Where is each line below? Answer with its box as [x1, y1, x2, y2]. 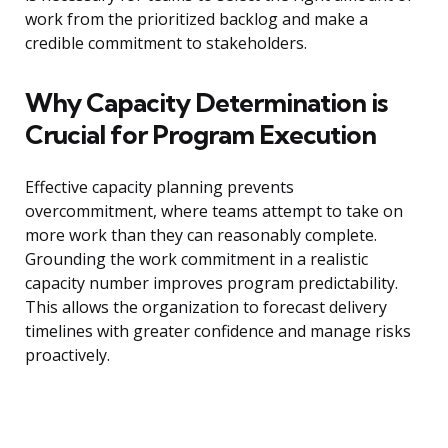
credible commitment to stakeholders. [25, 32, 307, 55]
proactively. [25, 344, 110, 367]
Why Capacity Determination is [25, 86, 387, 120]
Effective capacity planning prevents [25, 176, 294, 199]
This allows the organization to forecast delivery [25, 296, 387, 319]
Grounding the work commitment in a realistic [25, 248, 368, 271]
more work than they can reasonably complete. [25, 224, 377, 247]
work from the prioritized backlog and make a [25, 8, 368, 31]
